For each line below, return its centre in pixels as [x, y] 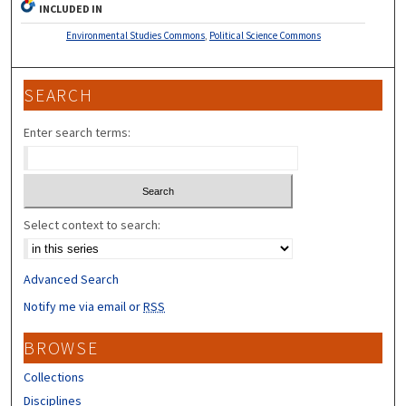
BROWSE [61, 348]
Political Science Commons [265, 35]
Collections [54, 377]
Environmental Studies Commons [135, 35]
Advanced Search [72, 280]
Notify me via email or [84, 307]
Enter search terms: [77, 132]
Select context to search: [92, 225]
